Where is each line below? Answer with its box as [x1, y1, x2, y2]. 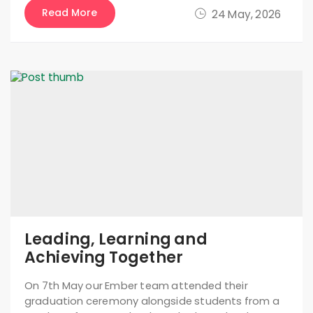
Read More [42, 6, 98, 20]
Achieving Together [24, 247, 184, 269]
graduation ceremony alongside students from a [24, 294, 280, 309]
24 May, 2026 [211, 7, 281, 22]
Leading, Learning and [24, 228, 208, 251]
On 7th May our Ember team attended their [24, 279, 248, 293]
